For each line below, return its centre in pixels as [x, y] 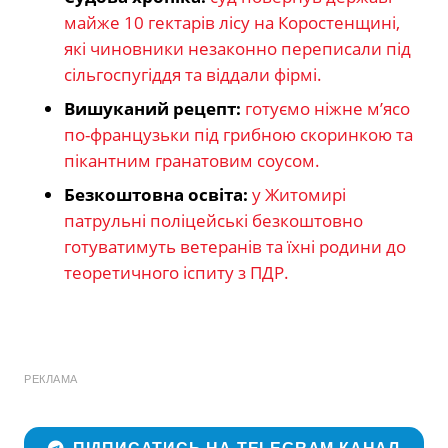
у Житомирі [299, 194]
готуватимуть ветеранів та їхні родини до [235, 246]
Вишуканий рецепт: [152, 108]
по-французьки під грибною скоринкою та [238, 134]
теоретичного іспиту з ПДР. [176, 272]
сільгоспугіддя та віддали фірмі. [193, 74]
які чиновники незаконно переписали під [237, 48]
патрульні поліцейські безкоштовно [213, 220]
